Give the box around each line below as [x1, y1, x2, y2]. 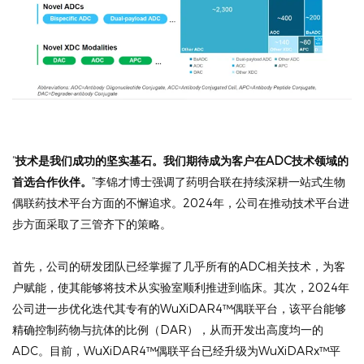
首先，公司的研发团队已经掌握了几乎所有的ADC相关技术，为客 [12, 258, 345, 273]
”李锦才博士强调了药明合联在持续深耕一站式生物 [92, 174, 345, 188]
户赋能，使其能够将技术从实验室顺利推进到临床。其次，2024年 [12, 279, 349, 294]
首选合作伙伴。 [12, 174, 92, 188]
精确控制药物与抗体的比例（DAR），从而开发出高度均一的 [12, 322, 323, 336]
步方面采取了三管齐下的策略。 [12, 216, 171, 231]
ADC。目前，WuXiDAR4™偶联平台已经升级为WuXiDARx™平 [12, 343, 340, 357]
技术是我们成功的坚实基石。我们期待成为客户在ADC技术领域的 [15, 153, 349, 167]
